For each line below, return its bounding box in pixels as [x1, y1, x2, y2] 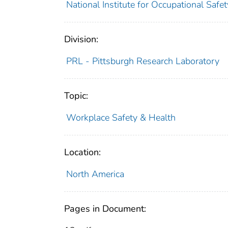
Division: [64, 33, 98, 46]
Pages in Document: [64, 203, 146, 215]
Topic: [64, 90, 88, 102]
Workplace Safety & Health [66, 111, 176, 124]
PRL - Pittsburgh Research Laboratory [66, 55, 219, 68]
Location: [64, 146, 101, 159]
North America [66, 168, 124, 181]
